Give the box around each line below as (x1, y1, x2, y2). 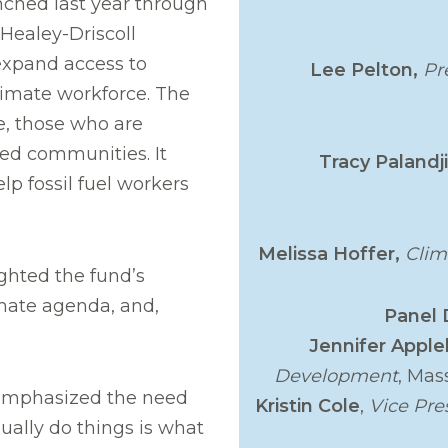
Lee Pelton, (309, 58, 418, 81)
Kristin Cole (255, 394, 361, 417)
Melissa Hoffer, (257, 242, 405, 265)
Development (273, 364, 398, 387)
